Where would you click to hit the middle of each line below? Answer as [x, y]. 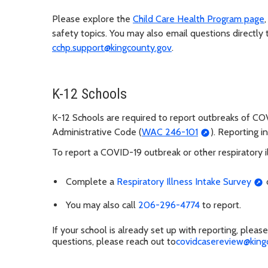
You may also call [102, 205]
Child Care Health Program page [199, 19]
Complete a [91, 181]
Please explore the [92, 19]
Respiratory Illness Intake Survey [184, 181]
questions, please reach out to [114, 241]
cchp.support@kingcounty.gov [112, 48]
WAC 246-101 [170, 132]
